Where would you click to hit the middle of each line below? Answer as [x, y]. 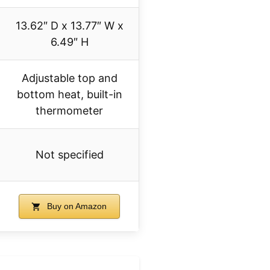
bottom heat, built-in [69, 95]
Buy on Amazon [76, 206]
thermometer [69, 111]
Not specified [69, 155]
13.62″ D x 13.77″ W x [69, 26]
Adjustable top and [69, 78]
